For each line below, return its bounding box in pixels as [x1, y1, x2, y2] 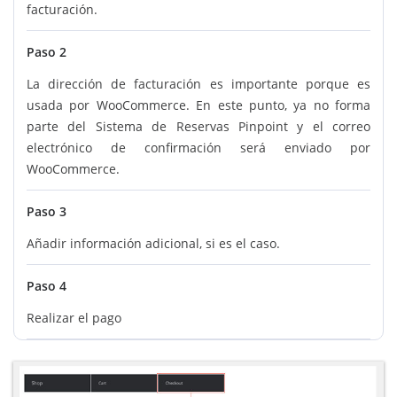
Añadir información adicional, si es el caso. [27, 235, 280, 253]
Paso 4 [27, 277, 66, 295]
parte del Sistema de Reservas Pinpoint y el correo [27, 118, 370, 136]
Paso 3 [27, 203, 66, 221]
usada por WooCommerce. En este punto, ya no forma [27, 97, 370, 114]
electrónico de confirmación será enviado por [27, 139, 370, 157]
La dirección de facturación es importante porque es [27, 75, 370, 93]
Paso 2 [27, 43, 66, 61]
